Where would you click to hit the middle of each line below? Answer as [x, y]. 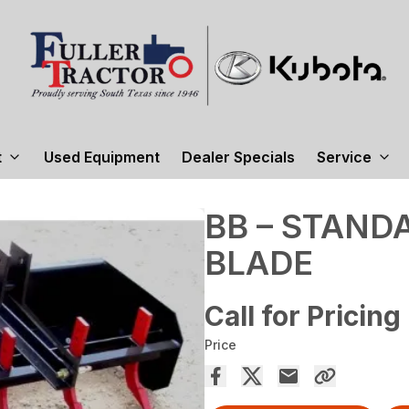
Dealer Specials [238, 157]
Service [344, 157]
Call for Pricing [303, 316]
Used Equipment [101, 157]
